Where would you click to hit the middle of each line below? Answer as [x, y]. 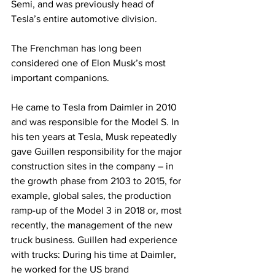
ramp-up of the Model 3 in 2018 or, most [98, 210]
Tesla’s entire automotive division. [84, 19]
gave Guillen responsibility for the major [98, 151]
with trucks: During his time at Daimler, [95, 254]
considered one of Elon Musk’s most [90, 63]
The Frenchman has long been [78, 48]
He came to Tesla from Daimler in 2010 [95, 107]
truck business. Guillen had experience [95, 240]
